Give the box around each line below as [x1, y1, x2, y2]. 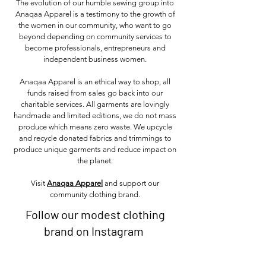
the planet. [77, 156, 113, 165]
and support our [104, 179, 159, 188]
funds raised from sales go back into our [27, 88, 163, 97]
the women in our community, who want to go [18, 21, 172, 30]
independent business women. [43, 55, 147, 64]
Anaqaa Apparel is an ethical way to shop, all [20, 77, 170, 86]
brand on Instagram [44, 224, 146, 238]
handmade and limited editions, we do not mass [14, 111, 176, 120]
